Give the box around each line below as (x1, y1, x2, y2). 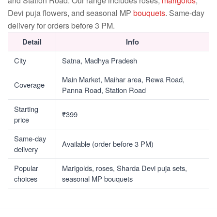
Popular (14, 163, 38, 173)
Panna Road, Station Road (62, 85, 146, 95)
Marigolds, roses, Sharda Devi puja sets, (62, 163, 187, 173)
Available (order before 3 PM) (62, 139, 154, 149)
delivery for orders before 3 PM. (8, 20, 115, 31)
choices (14, 173, 37, 184)
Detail (22, 36, 42, 47)
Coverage (14, 79, 45, 90)
